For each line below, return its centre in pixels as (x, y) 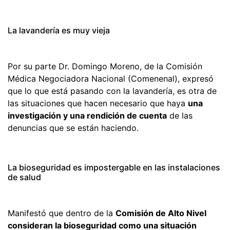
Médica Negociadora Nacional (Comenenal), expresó (111, 78)
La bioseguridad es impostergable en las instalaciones (114, 167)
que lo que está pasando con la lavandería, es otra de (112, 91)
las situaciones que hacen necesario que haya (98, 103)
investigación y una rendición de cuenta (87, 115)
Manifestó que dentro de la (62, 213)
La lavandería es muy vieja (59, 30)
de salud (24, 177)
